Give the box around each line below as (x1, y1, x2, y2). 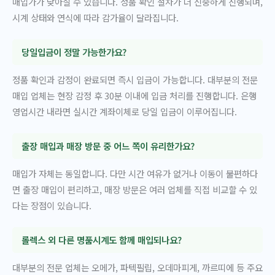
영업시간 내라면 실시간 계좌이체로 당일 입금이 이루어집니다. (12, 105, 237, 118)
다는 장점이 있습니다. (12, 199, 91, 212)
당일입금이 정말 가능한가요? (21, 45, 126, 58)
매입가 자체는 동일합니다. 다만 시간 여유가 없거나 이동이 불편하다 (12, 167, 258, 180)
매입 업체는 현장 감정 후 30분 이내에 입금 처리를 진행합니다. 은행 (12, 89, 257, 103)
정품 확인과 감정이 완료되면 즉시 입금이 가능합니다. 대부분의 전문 (12, 73, 258, 87)
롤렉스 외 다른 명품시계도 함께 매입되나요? (21, 233, 182, 246)
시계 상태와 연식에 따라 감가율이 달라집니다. (12, 11, 179, 25)
